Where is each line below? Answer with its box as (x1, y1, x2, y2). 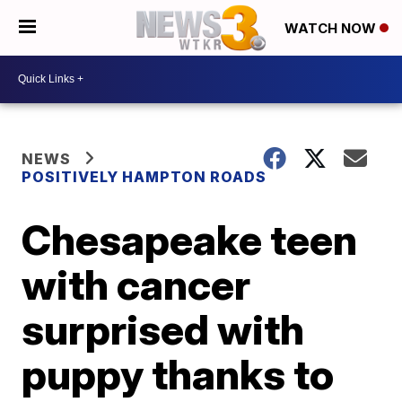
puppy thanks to (22, 348, 335, 399)
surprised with (22, 303, 305, 354)
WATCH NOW (284, 20, 380, 38)
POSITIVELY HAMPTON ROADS (22, 167, 267, 186)
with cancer (22, 258, 251, 310)
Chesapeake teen (22, 214, 358, 265)
